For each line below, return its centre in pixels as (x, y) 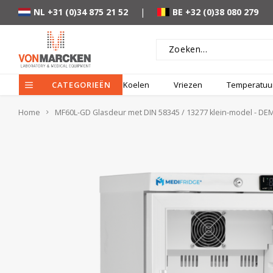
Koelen (136, 85)
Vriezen (188, 85)
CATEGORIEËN (81, 85)
